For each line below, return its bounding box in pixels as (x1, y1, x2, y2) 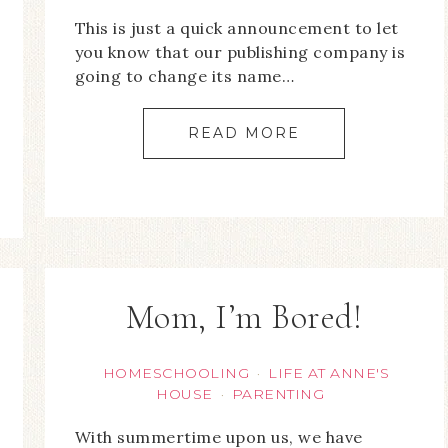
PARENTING (231, 385, 325, 404)
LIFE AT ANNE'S (268, 364, 390, 383)
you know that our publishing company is (74, 42, 405, 63)
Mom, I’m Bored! (125, 297, 363, 339)
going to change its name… (74, 66, 294, 87)
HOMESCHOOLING (102, 364, 250, 383)
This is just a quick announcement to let (74, 18, 399, 39)
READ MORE (188, 124, 301, 143)
